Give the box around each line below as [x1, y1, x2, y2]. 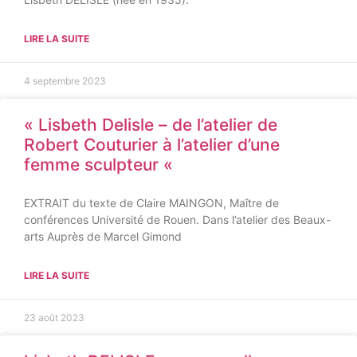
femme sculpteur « [24, 155, 178, 175]
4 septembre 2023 [24, 75, 106, 87]
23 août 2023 [24, 312, 84, 324]
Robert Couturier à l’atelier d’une [24, 135, 280, 155]
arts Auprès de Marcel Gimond [24, 229, 182, 243]
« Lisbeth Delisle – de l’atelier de [24, 115, 277, 135]
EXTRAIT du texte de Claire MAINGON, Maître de [24, 196, 279, 210]
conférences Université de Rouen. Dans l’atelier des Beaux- [24, 213, 331, 226]
